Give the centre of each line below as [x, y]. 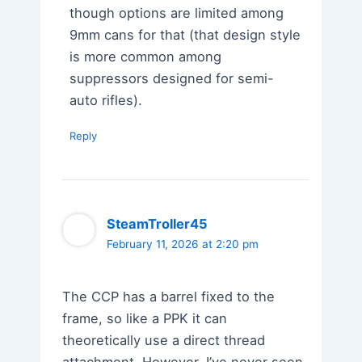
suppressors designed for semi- [171, 78]
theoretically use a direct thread [164, 341]
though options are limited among [176, 13]
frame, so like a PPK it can [145, 319]
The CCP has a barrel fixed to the [169, 297]
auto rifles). [105, 100]
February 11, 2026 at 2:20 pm [183, 244]
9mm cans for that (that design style [185, 34]
